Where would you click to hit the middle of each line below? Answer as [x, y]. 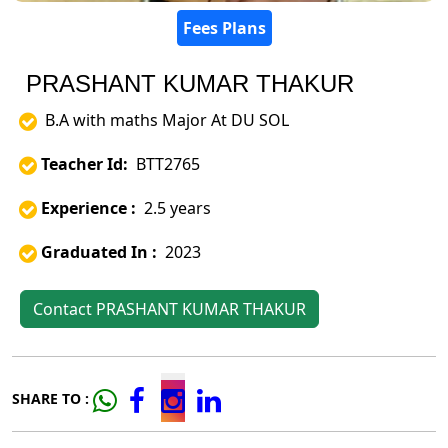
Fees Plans [224, 28]
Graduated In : [99, 252]
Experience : [88, 208]
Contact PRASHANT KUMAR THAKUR [169, 309]
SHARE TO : [50, 399]
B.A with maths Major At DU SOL [163, 120]
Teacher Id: [84, 164]
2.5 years [173, 208]
